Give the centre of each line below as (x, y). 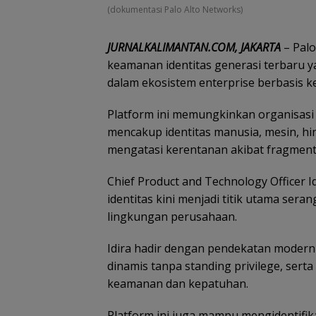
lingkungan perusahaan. (172, 216)
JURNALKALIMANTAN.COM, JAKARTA (194, 47)
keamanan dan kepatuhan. (178, 283)
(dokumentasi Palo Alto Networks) (175, 9)
